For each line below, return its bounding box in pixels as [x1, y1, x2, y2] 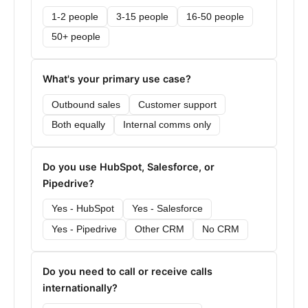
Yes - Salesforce [132, 203, 203, 214]
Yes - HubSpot [52, 203, 114, 214]
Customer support [138, 99, 217, 110]
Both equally [52, 120, 105, 131]
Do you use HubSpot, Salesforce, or [43, 160, 214, 173]
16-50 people [186, 11, 244, 22]
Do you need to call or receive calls [43, 265, 212, 277]
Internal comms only [123, 120, 211, 131]
